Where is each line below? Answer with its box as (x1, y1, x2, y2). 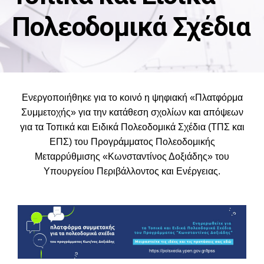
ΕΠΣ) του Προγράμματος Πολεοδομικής (49, 134, 215, 148)
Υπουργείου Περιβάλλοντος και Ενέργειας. (44, 164, 220, 178)
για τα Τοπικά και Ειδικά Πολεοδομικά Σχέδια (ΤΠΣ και (19, 120, 245, 134)
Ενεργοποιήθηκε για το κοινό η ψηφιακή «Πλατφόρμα (21, 90, 243, 104)
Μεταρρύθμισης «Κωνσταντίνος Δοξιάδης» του (35, 149, 229, 163)
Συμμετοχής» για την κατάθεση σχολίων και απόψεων (21, 105, 243, 119)
